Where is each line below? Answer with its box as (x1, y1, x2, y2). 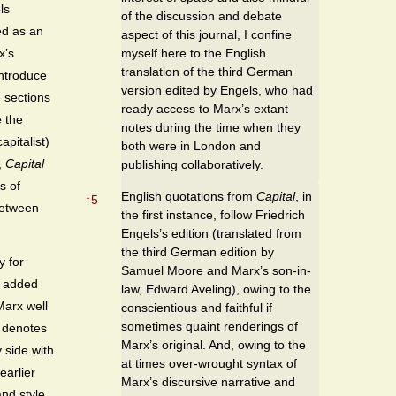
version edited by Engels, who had (121, 82, 313, 97)
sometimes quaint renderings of (121, 318, 298, 333)
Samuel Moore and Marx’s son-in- (121, 263, 311, 278)
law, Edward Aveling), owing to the (121, 281, 311, 296)
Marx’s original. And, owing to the (121, 337, 306, 352)
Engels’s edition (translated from (121, 225, 301, 240)
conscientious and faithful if (121, 300, 272, 315)
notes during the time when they (121, 119, 301, 134)
